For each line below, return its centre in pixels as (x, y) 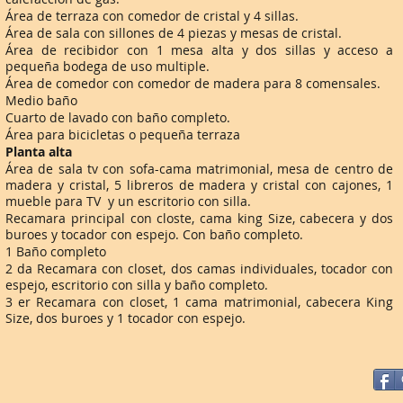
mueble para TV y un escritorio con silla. (128, 201)
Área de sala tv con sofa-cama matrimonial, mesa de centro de (199, 169)
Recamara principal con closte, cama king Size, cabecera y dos (199, 218)
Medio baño (41, 100)
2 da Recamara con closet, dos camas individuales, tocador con (199, 269)
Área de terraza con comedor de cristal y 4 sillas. (154, 16)
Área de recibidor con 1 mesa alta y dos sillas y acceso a (199, 50)
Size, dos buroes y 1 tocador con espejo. (125, 318)
